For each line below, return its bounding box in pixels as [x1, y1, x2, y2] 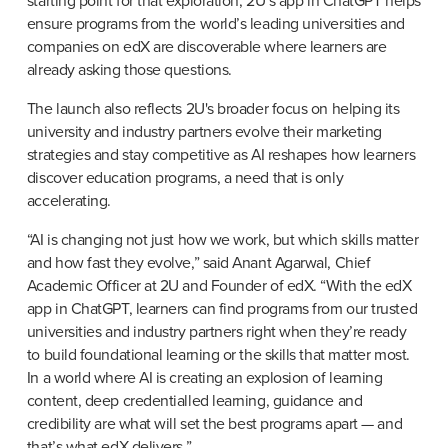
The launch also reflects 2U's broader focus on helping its [26, 98, 400, 119]
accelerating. [26, 190, 111, 211]
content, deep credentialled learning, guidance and [26, 390, 363, 411]
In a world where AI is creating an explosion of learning [26, 367, 383, 388]
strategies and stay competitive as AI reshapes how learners [26, 144, 416, 165]
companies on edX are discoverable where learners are [26, 36, 387, 57]
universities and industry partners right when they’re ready [26, 321, 407, 342]
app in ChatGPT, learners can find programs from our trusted [26, 298, 418, 319]
